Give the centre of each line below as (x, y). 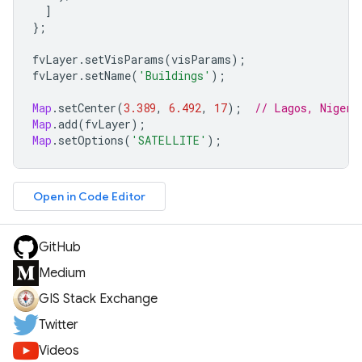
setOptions (91, 140)
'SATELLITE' (169, 140)
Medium (62, 273)
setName (108, 76)
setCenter (87, 108)
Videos (59, 351)
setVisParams (124, 59)
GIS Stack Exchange (98, 299)
